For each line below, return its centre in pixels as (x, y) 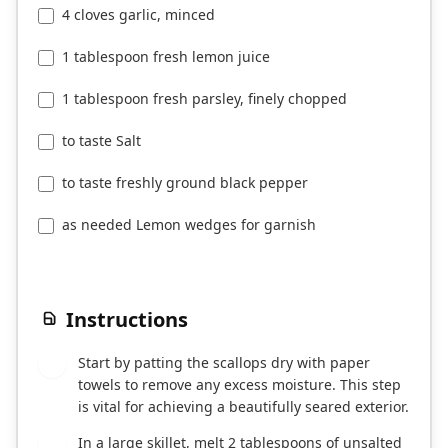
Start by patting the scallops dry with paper (224, 363)
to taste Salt (101, 141)
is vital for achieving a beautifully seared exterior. (243, 407)
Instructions (127, 320)
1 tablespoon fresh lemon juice (166, 57)
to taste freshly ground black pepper (185, 183)
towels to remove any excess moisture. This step (239, 385)
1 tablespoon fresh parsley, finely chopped (204, 99)
